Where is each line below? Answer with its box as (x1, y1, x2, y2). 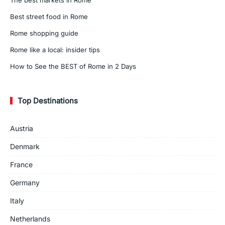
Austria (10, 124, 33, 133)
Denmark (10, 142, 40, 151)
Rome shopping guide (10, 29, 78, 37)
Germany (10, 178, 40, 187)
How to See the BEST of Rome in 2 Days (10, 62, 136, 70)
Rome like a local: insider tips (10, 45, 100, 54)
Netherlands (10, 214, 50, 223)
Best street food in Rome (10, 12, 90, 21)
